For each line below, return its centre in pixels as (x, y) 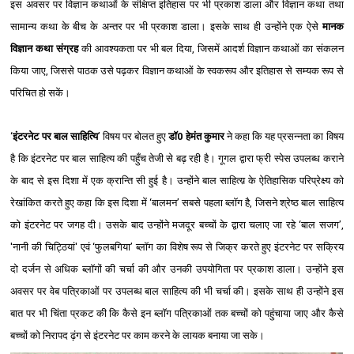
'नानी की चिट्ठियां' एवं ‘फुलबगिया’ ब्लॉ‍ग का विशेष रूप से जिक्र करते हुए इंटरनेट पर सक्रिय (177, 247)
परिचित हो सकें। (42, 92)
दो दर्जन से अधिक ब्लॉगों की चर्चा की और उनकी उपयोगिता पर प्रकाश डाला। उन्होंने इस (177, 269)
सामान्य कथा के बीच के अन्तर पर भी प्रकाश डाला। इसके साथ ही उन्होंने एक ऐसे (166, 26)
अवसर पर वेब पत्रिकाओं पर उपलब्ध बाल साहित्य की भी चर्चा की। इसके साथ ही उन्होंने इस (177, 291)
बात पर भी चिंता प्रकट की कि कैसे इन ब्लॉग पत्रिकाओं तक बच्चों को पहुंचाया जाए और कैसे (177, 313)
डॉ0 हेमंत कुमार (196, 136)
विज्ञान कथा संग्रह (45, 48)
